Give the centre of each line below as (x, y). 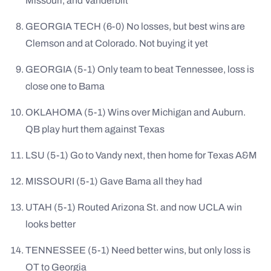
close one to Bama (65, 87)
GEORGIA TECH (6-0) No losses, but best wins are (135, 27)
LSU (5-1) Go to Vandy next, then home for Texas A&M (141, 155)
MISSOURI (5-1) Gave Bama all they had (114, 181)
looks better (51, 224)
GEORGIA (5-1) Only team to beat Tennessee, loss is (140, 70)
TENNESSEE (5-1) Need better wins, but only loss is (138, 250)
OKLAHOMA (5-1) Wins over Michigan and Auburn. (135, 113)
